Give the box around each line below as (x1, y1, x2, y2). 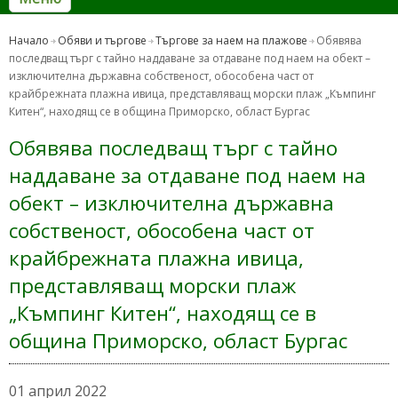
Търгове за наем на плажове (155, 33, 307, 49)
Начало (9, 33, 49, 49)
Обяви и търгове (58, 33, 147, 49)
